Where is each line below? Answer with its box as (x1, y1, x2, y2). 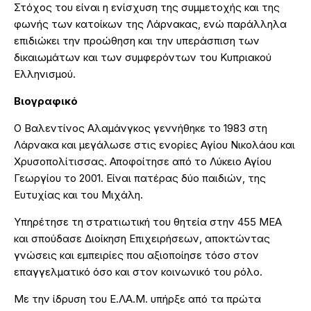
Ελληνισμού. (14, 67, 76, 81)
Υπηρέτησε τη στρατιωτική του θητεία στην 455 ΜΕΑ (14, 215, 282, 228)
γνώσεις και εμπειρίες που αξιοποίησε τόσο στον (14, 248, 259, 262)
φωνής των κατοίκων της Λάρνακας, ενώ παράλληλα (14, 17, 287, 31)
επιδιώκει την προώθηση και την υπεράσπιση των (14, 33, 260, 47)
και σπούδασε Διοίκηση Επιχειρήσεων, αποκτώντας (14, 231, 270, 245)
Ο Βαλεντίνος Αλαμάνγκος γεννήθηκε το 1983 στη (14, 121, 267, 135)
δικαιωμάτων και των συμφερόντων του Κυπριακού (14, 50, 271, 64)
